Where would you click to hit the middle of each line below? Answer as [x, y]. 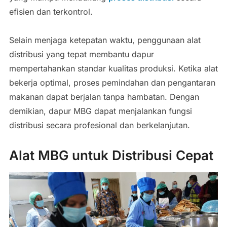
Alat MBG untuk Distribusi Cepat [111, 155]
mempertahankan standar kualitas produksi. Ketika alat [113, 68]
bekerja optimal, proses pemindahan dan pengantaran [112, 82]
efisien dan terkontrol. [51, 11]
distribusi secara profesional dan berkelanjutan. [99, 125]
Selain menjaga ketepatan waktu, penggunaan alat [105, 40]
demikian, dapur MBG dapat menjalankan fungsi [100, 111]
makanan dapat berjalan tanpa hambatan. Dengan [104, 97]
